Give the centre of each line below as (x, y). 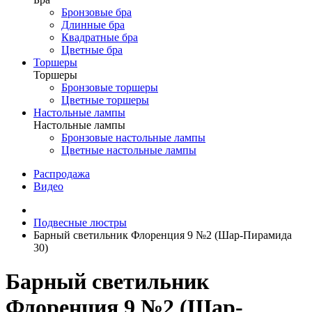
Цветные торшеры (105, 100)
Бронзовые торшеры (110, 87)
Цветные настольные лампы (129, 150)
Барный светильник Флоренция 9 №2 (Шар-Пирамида (163, 235)
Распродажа (62, 174)
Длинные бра (93, 25)
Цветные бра (92, 50)
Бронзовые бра (96, 12)
